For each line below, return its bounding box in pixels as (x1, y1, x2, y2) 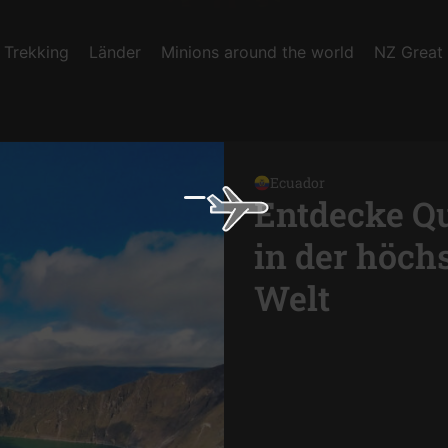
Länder (89, 42, 141, 62)
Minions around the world (161, 42, 354, 62)
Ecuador (270, 173, 325, 192)
